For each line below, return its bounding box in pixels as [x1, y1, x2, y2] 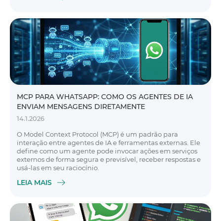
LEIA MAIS [17, 178, 52, 187]
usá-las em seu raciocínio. [17, 164, 99, 172]
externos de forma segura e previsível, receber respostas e [17, 155, 201, 163]
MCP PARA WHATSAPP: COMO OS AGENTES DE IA [17, 92, 193, 101]
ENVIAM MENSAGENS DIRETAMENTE [17, 102, 145, 111]
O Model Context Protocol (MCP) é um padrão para [17, 130, 178, 138]
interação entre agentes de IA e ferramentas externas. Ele [17, 139, 200, 147]
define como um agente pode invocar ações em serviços [17, 147, 197, 155]
